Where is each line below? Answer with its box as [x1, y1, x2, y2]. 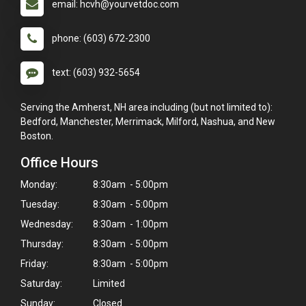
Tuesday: [20, 198, 59, 210]
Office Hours [20, 154, 98, 171]
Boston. [20, 130, 53, 141]
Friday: [20, 258, 48, 269]
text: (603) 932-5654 [52, 66, 140, 78]
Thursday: [20, 238, 64, 249]
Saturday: [20, 277, 62, 289]
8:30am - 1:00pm [91, 218, 168, 229]
